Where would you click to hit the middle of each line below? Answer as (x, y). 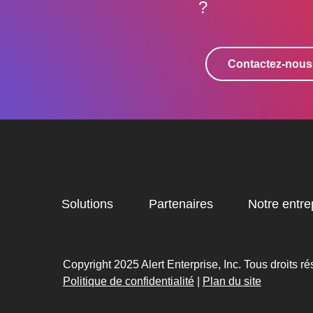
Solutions (88, 204)
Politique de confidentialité (128, 281)
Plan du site (232, 281)
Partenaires (181, 204)
